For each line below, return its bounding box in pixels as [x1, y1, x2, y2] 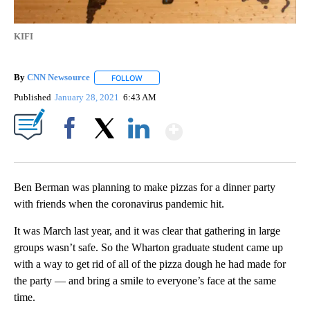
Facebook [53, 146, 91, 157]
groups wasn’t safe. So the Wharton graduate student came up [14, 241, 283, 253]
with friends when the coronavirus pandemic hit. [14, 197, 224, 210]
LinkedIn [122, 146, 155, 157]
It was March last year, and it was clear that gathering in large [14, 224, 280, 237]
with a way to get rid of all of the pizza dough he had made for [14, 257, 286, 270]
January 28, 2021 [55, 91, 122, 102]
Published [14, 91, 51, 102]
